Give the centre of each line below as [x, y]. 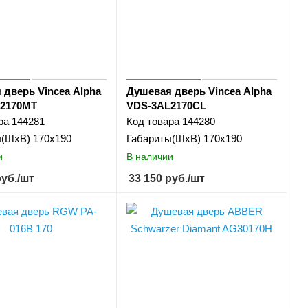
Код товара [153, 122]
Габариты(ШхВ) [163, 139]
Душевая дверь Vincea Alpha [199, 91]
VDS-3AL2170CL [166, 106]
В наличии [150, 156]
